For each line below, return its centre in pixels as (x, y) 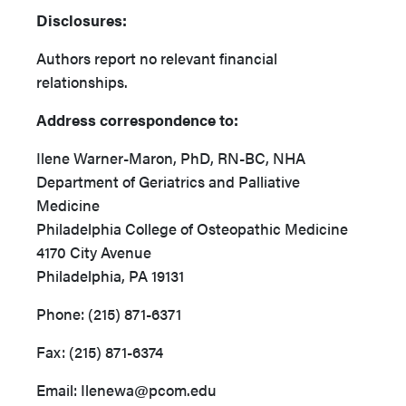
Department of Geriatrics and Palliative (168, 182)
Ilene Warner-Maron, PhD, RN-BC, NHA (173, 158)
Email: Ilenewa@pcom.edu (128, 390)
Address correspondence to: (139, 120)
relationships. (84, 82)
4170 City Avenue (96, 252)
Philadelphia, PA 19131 (112, 276)
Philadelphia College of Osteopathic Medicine (194, 229)
